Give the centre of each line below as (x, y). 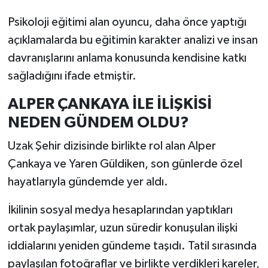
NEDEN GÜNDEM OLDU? (98, 122)
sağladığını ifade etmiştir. (72, 76)
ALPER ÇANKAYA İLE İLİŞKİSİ (109, 104)
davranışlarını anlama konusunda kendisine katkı (127, 58)
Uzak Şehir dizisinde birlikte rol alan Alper (112, 146)
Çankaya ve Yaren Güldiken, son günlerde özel (125, 164)
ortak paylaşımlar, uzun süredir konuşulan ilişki (122, 228)
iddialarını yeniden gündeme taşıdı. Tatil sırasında (132, 246)
